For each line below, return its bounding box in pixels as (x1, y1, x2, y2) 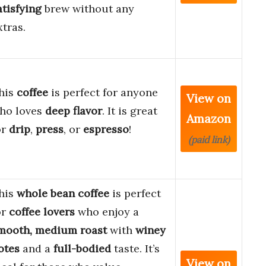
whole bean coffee (17, 186, 109, 201)
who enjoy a (75, 205, 139, 219)
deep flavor (45, 104, 102, 118)
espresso (83, 122, 129, 137)
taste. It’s (111, 242, 160, 256)
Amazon (186, 111, 231, 126)
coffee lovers (9, 205, 75, 219)
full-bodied (53, 242, 111, 256)
